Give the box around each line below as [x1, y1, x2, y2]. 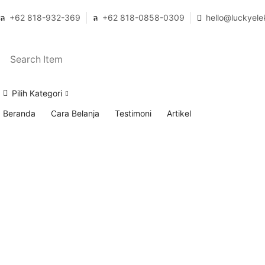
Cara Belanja [51, 108, 99, 119]
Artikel [167, 108, 191, 119]
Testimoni [115, 108, 151, 119]
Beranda [3, 108, 35, 119]
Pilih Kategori [12, 88, 62, 99]
